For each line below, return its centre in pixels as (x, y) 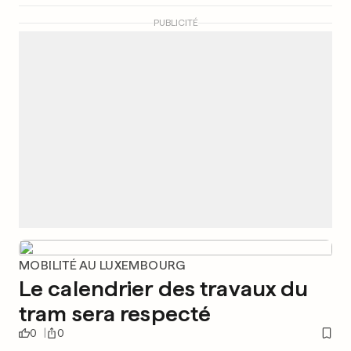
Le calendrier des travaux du (164, 288)
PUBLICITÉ (175, 23)
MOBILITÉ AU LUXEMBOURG (102, 265)
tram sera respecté (115, 313)
